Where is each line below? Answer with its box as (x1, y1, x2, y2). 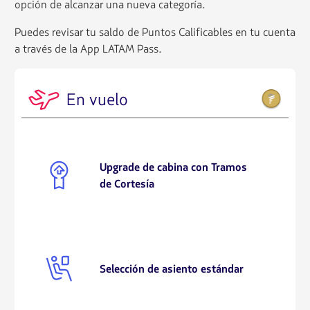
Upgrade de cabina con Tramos (100, 159, 248, 175)
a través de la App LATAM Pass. (14, 42, 162, 57)
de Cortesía (100, 176, 155, 192)
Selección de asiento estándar (100, 261, 244, 277)
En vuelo (66, 89, 128, 111)
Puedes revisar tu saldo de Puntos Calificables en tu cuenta (14, 25, 295, 40)
